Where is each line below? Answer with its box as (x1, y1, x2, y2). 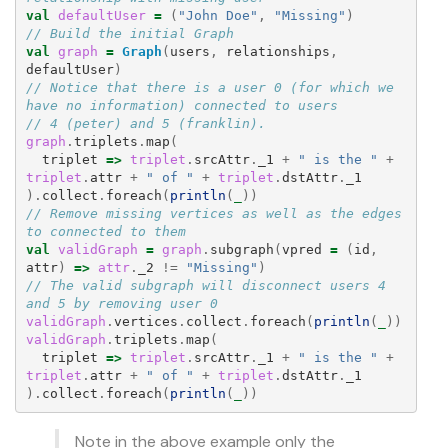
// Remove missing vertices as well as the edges (25, 205, 402, 221)
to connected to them (25, 223, 186, 239)
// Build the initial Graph (25, 25, 234, 41)
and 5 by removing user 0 (25, 295, 218, 311)
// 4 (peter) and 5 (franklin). (25, 115, 266, 131)
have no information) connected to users (25, 97, 338, 113)
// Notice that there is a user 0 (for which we (25, 79, 394, 95)
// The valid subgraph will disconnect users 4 (25, 277, 386, 293)
